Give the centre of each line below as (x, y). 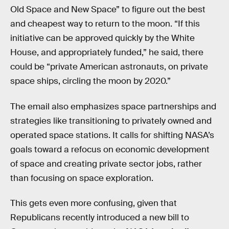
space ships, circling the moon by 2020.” (90, 81)
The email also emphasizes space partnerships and (113, 106)
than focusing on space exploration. (82, 178)
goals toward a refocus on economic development (110, 149)
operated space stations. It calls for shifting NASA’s (112, 135)
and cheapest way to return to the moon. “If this (105, 24)
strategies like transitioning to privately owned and (111, 121)
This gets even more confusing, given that (94, 203)
